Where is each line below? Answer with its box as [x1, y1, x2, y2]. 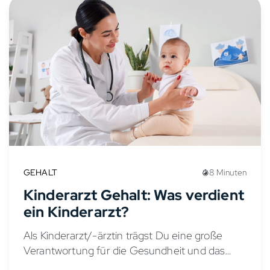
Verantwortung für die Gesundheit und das [24, 243, 225, 258]
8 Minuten [209, 167, 246, 178]
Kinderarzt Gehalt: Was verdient [24, 186, 244, 205]
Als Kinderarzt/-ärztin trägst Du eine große [24, 228, 222, 243]
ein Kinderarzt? [24, 202, 130, 222]
